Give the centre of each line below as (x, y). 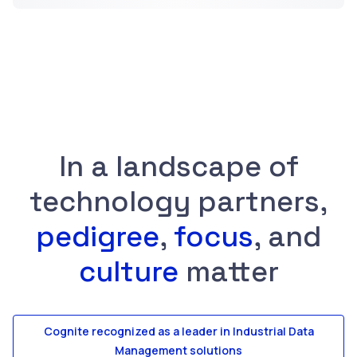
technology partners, (178, 201)
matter (228, 271)
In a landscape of (178, 166)
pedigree (98, 236)
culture (128, 271)
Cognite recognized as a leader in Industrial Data (178, 331)
